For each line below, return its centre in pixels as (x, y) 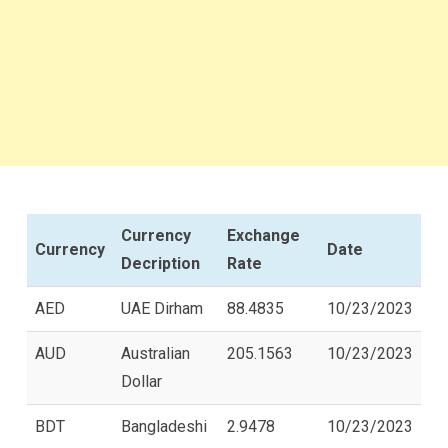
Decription (160, 263)
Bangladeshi (164, 426)
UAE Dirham (162, 308)
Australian (155, 353)
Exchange (263, 235)
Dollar (141, 381)
